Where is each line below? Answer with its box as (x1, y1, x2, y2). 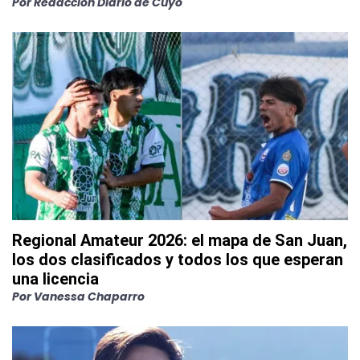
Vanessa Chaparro (34, 288, 145, 305)
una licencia (12, 269, 99, 289)
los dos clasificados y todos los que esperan (12, 250, 343, 270)
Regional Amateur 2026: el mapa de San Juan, (12, 231, 347, 251)
